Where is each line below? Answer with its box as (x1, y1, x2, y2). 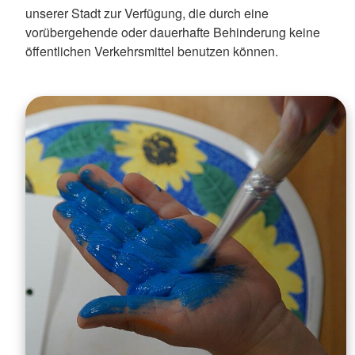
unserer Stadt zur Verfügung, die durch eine (25, 3, 269, 22)
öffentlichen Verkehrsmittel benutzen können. (25, 41, 278, 60)
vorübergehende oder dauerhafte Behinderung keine (25, 22, 320, 41)
